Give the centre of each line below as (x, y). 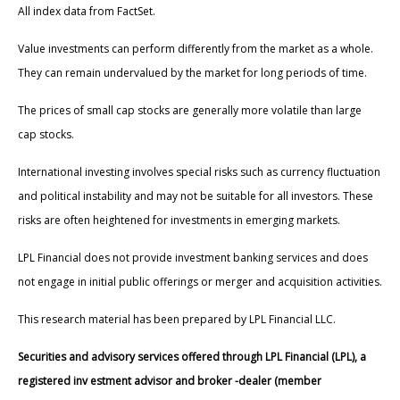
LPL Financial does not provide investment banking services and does (193, 258)
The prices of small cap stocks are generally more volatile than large (190, 111)
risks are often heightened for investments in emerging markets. (179, 221)
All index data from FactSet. (87, 12)
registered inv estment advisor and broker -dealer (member (170, 381)
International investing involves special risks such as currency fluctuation (199, 172)
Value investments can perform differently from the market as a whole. (196, 49)
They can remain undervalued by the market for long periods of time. (192, 73)
